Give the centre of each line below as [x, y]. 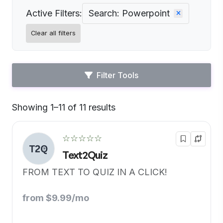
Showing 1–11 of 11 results [64, 107]
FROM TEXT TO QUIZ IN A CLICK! [95, 172]
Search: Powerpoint [129, 13]
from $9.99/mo [56, 198]
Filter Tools [117, 75]
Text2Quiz [85, 155]
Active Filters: [54, 13]
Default [131, 112]
